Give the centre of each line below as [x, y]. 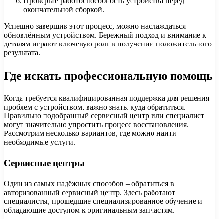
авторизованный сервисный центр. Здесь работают [89, 192]
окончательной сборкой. [64, 10]
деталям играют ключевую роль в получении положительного [108, 44]
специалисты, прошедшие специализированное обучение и [103, 201]
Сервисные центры [44, 163]
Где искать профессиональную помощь [108, 76]
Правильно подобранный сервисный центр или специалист [104, 116]
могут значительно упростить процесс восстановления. [96, 125]
